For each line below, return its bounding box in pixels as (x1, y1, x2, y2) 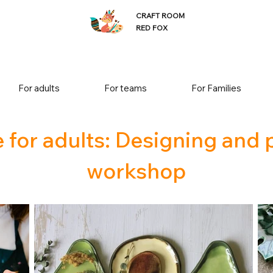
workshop (87, 157, 186, 184)
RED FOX (136, 23, 168, 32)
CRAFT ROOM (136, 11, 185, 20)
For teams (104, 82, 147, 94)
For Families (191, 82, 241, 94)
